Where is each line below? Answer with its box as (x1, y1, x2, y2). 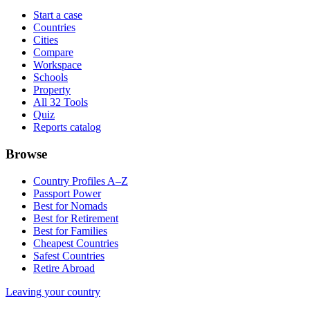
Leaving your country (6, 285, 100, 298)
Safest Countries (33, 249, 104, 262)
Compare (33, 46, 73, 59)
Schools (33, 71, 68, 84)
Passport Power (33, 187, 101, 199)
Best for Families (33, 224, 107, 237)
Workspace (33, 59, 82, 71)
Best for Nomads (33, 199, 107, 212)
